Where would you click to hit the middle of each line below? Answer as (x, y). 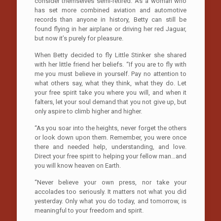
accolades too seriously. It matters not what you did (110, 191)
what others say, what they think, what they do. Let (110, 83)
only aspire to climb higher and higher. (88, 111)
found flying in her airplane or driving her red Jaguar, (110, 29)
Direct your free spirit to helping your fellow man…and (110, 156)
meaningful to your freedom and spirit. (89, 210)
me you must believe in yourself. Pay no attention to (110, 74)
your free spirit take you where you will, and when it (110, 92)
